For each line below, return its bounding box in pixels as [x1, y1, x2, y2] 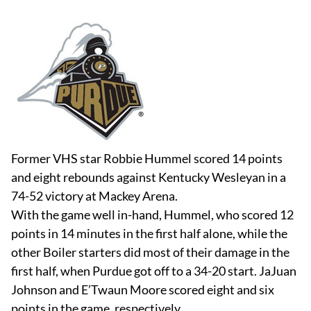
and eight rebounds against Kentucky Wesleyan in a [11, 169, 286, 185]
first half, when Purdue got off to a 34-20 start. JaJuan [11, 263, 296, 278]
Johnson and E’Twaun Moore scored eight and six [11, 282, 274, 297]
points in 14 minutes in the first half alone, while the [11, 226, 287, 241]
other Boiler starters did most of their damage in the [11, 244, 289, 260]
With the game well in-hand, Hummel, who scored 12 [11, 207, 294, 222]
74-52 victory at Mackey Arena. [11, 188, 178, 203]
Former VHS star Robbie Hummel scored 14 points [11, 151, 283, 166]
